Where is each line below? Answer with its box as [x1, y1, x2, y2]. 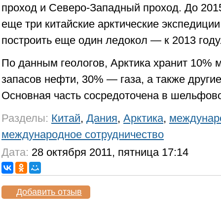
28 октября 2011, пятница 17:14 [29, 146, 188, 158]
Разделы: [1, 112, 48, 124]
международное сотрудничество [1, 128, 164, 141]
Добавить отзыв [16, 187, 82, 197]
